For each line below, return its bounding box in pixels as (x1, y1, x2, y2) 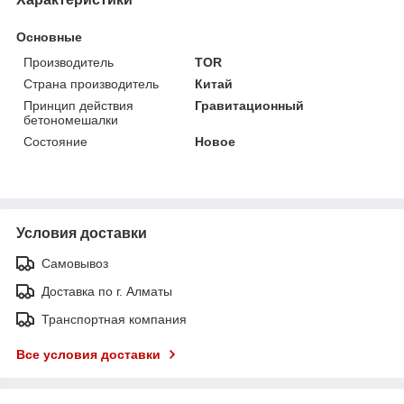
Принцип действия (23, 97, 133, 113)
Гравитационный (195, 97, 305, 113)
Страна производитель (23, 76, 159, 91)
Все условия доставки (16, 346, 161, 362)
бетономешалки (23, 112, 118, 127)
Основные (16, 29, 82, 44)
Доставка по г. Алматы (41, 283, 172, 298)
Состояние (23, 133, 87, 149)
